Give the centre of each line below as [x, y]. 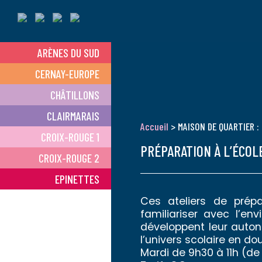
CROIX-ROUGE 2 [69, 158]
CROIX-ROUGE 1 [70, 137]
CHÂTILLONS [75, 95]
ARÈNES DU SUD [68, 53]
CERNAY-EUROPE [67, 74]
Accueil [154, 126]
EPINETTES [77, 179]
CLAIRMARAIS [73, 116]
